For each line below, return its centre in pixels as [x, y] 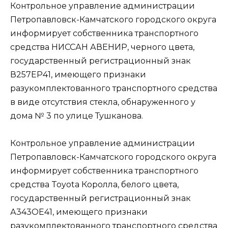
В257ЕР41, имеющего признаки [78, 75]
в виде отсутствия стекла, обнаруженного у [103, 102]
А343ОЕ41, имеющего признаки [79, 212]
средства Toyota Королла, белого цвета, [94, 185]
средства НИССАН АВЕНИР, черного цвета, [102, 47]
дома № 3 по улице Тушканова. [77, 116]
